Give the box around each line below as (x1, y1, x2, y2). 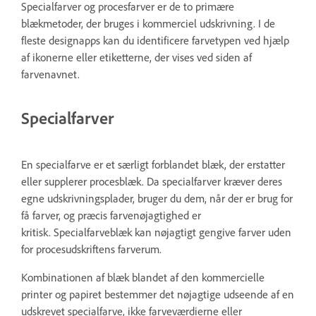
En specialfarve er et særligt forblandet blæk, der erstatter (21, 157, 285, 171)
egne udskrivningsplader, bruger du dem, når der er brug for (21, 190, 293, 205)
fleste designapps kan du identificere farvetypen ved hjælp (21, 33, 289, 47)
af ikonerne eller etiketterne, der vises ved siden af (21, 50, 252, 64)
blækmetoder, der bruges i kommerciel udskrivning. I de (21, 16, 275, 30)
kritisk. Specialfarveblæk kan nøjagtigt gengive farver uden (21, 224, 291, 239)
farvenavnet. (21, 67, 80, 81)
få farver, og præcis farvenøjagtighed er (21, 207, 201, 222)
